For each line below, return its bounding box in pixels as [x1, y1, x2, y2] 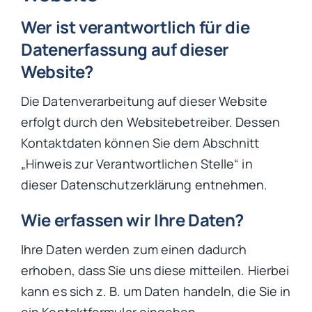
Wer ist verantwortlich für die [21, 15, 250, 39]
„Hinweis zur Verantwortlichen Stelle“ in [21, 155, 253, 173]
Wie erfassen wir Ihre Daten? [21, 208, 244, 232]
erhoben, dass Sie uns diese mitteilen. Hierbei [21, 261, 290, 279]
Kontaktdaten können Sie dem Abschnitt [21, 134, 260, 152]
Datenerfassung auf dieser [21, 38, 230, 61]
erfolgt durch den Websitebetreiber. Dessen [21, 114, 280, 131]
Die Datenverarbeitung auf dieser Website [21, 93, 267, 110]
